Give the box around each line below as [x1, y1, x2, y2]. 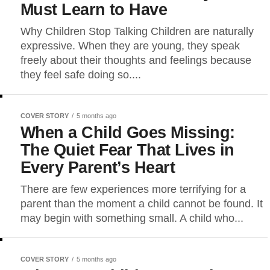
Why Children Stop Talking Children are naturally [20, 25, 254, 37]
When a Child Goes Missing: [20, 123, 235, 142]
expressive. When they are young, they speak [20, 40, 240, 52]
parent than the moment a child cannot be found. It [20, 198, 263, 210]
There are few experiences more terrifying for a [20, 183, 246, 195]
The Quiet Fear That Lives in [20, 140, 234, 159]
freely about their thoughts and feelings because [20, 54, 251, 66]
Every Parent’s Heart [20, 158, 175, 177]
